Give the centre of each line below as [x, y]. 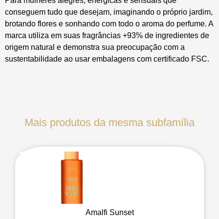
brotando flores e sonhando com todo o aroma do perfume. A [109, 24]
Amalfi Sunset [109, 212]
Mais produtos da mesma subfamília [109, 122]
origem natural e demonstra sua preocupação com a [95, 47]
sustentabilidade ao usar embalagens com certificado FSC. [107, 59]
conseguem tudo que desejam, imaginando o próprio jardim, [109, 12]
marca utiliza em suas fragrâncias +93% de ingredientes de [107, 35]
